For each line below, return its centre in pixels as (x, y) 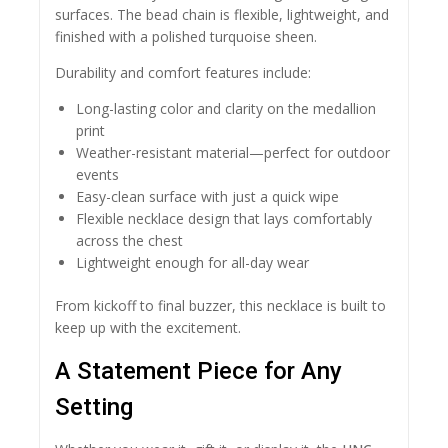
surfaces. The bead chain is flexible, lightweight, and (222, 15)
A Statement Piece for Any (198, 371)
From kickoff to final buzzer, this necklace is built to (220, 306)
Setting (94, 407)
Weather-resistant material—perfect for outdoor (233, 153)
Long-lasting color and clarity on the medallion (226, 109)
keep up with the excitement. (148, 328)
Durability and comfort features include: (183, 73)
